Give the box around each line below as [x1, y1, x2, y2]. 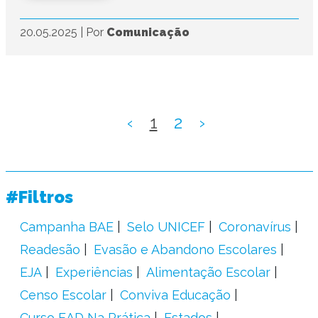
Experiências [55, 265, 133, 280]
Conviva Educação [119, 287, 231, 303]
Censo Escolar [19, 287, 106, 303]
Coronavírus [218, 219, 291, 235]
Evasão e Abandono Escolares [93, 242, 277, 258]
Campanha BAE [19, 219, 114, 235]
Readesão [19, 242, 80, 258]
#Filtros [5, 187, 73, 208]
